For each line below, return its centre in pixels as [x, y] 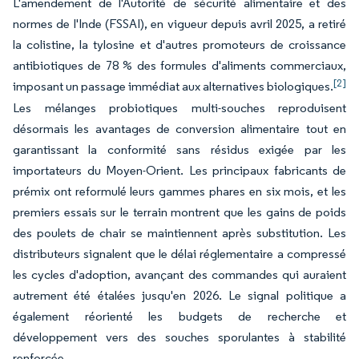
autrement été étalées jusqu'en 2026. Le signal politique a [179, 295]
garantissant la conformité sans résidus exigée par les [179, 149]
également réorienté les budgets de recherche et [179, 316]
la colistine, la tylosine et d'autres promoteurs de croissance [179, 44]
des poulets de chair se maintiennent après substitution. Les [179, 233]
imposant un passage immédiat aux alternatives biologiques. [173, 86]
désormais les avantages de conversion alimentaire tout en [179, 129]
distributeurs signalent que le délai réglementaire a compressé [179, 254]
